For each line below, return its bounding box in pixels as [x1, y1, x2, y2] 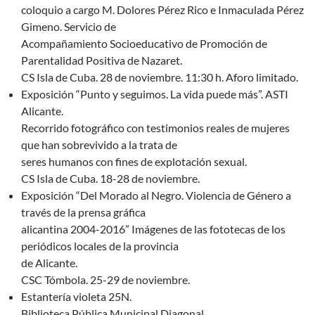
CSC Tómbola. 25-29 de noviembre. [21, 273, 190, 287]
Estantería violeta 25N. [21, 290, 131, 304]
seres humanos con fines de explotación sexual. [21, 155, 247, 169]
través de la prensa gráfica [21, 205, 146, 219]
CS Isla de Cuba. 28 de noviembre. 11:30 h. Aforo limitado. [21, 70, 298, 84]
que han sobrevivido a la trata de [21, 138, 177, 152]
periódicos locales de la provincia [21, 239, 179, 253]
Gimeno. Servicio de [21, 20, 116, 34]
